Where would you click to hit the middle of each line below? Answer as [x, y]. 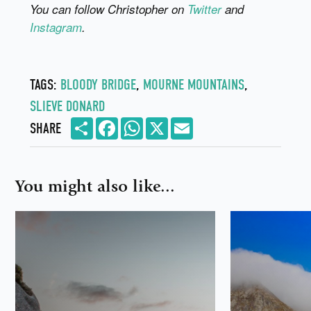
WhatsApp [158, 123]
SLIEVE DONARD [67, 106]
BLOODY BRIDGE [98, 84]
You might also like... [95, 186]
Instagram [56, 27]
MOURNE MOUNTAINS [193, 84]
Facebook [132, 123]
